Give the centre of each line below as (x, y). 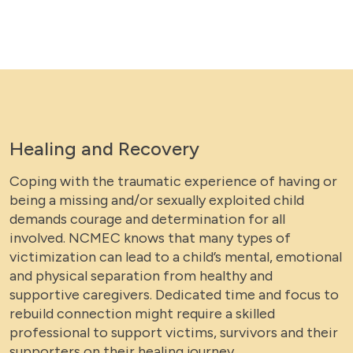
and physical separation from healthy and (141, 276)
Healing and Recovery (104, 149)
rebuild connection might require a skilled (142, 314)
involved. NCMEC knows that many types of (150, 238)
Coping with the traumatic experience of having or (173, 181)
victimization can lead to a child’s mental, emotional (176, 257)
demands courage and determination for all (147, 219)
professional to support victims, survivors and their (174, 333)
